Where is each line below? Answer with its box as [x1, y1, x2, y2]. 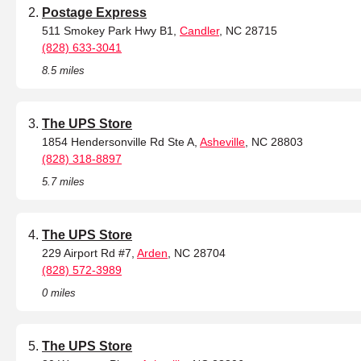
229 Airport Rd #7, [42, 247, 137, 260]
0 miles [42, 287, 76, 300]
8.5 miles [42, 64, 85, 77]
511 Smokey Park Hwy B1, [42, 24, 180, 38]
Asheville [200, 135, 245, 149]
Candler [180, 24, 219, 38]
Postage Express [42, 6, 147, 20]
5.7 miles [42, 176, 85, 189]
